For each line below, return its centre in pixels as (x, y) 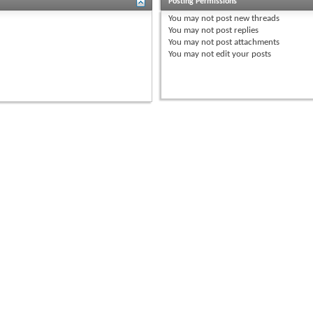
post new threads (247, 18)
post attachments (247, 42)
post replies (236, 30)
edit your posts (243, 54)
